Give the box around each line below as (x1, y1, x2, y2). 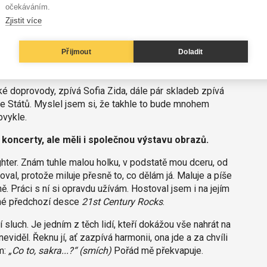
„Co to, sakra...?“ (8, 245, 77, 257)
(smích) (79, 245, 111, 257)
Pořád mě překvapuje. (111, 245, 203, 257)
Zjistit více (5, 16, 42, 25)
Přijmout (61, 47, 91, 56)
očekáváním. (5, 2, 50, 11)
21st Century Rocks (81, 196, 163, 208)
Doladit (178, 47, 203, 56)
